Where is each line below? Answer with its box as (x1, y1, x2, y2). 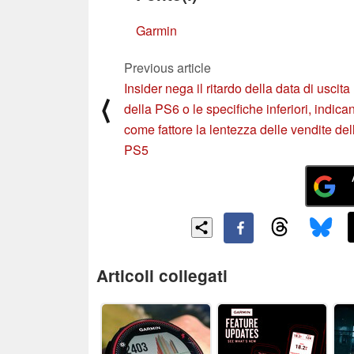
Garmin (136, 21, 177, 40)
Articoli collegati (96, 263, 228, 287)
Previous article (124, 58, 211, 77)
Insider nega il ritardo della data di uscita (124, 78, 350, 97)
